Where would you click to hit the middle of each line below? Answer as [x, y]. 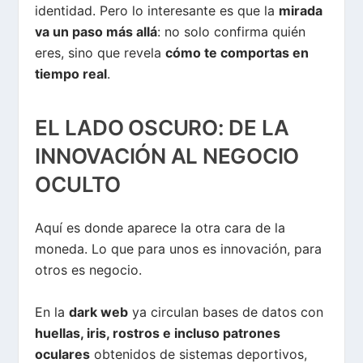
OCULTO [78, 185]
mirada [301, 10]
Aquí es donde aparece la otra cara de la [160, 228]
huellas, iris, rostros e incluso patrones [158, 333]
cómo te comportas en [237, 52]
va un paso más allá [96, 31]
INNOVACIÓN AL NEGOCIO [167, 156]
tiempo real [71, 73]
